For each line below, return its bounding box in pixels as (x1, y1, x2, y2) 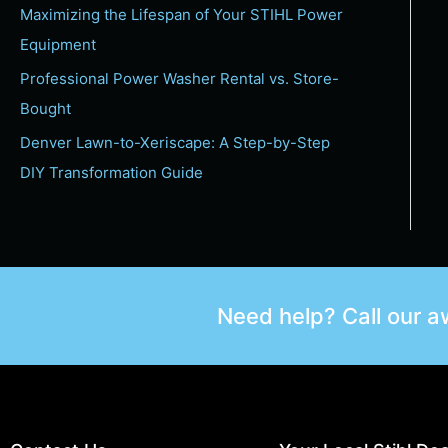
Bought (20, 99, 71, 119)
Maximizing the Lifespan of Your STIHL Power (20, 5, 343, 25)
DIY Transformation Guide (20, 162, 203, 182)
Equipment (20, 35, 96, 55)
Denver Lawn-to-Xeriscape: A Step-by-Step (20, 132, 330, 152)
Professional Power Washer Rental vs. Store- (20, 69, 339, 89)
